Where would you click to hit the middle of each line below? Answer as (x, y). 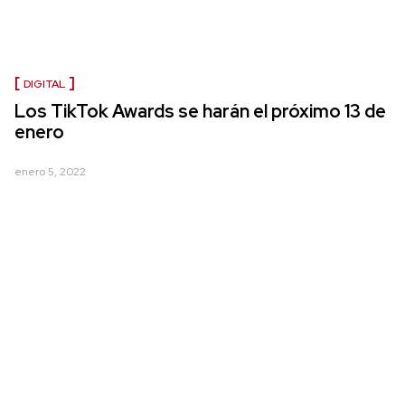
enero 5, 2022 (50, 172)
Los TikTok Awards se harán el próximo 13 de (200, 112)
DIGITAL (44, 85)
